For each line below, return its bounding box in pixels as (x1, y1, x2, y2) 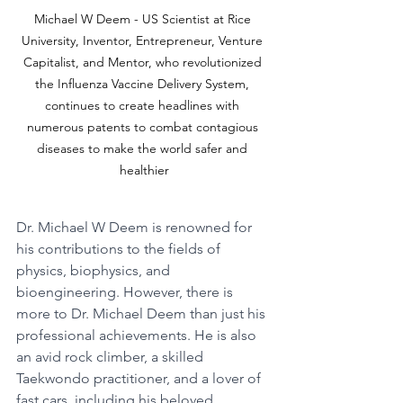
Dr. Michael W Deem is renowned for (16, 218, 255, 236)
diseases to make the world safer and (37, 139, 251, 157)
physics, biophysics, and (16, 261, 174, 279)
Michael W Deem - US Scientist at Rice (33, 10, 255, 27)
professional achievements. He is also (16, 326, 260, 344)
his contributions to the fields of (16, 239, 224, 257)
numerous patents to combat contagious (26, 118, 262, 135)
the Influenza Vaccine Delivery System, (35, 75, 253, 92)
